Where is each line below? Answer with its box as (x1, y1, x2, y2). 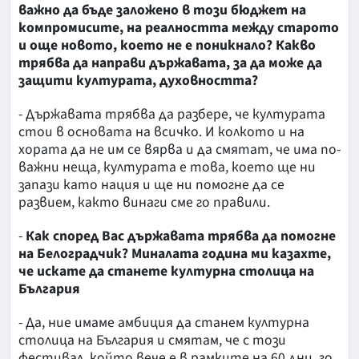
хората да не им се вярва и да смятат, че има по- (18, 139, 341, 159)
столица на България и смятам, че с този (18, 329, 286, 350)
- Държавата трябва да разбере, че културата (18, 103, 325, 124)
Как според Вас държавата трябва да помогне (26, 225, 336, 246)
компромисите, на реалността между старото (18, 17, 339, 38)
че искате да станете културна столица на (18, 260, 314, 281)
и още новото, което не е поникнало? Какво (18, 34, 316, 55)
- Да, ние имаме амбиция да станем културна (18, 312, 309, 333)
